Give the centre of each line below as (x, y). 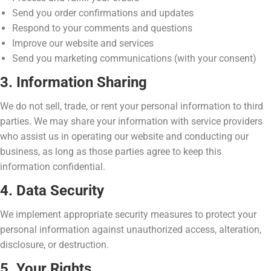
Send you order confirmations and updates (103, 13)
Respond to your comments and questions (102, 28)
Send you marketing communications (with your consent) (134, 58)
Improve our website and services (83, 43)
